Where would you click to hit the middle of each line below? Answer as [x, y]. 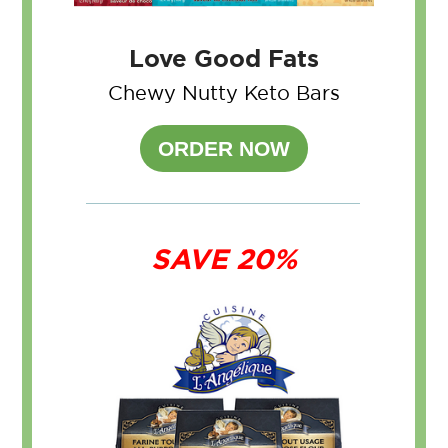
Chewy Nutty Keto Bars [223, 93]
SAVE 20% [223, 260]
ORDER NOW [223, 149]
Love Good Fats [223, 59]
